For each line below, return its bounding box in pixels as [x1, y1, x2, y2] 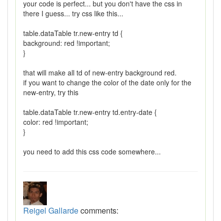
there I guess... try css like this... [23, 8, 123, 19]
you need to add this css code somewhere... [23, 147, 161, 157]
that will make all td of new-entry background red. [23, 68, 177, 78]
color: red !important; [23, 117, 88, 127]
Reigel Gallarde [23, 205, 78, 217]
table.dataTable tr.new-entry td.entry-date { [23, 107, 157, 117]
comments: [78, 205, 118, 217]
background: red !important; [23, 38, 110, 48]
